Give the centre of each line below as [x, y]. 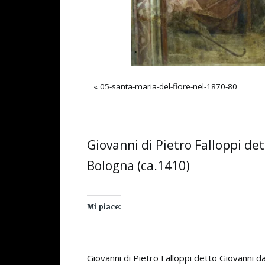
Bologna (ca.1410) [138, 165]
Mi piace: [104, 207]
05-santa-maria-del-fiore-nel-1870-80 [168, 86]
